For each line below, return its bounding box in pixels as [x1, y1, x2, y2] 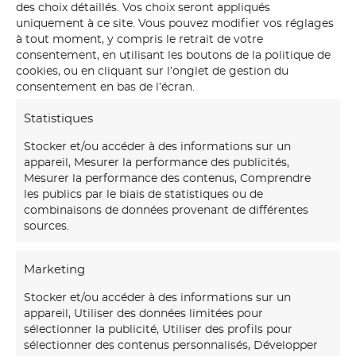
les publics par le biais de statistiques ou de [24, 188, 263, 200]
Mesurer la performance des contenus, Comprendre [24, 172, 311, 184]
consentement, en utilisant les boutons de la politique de [16, 49, 331, 61]
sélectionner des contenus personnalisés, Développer [24, 339, 318, 351]
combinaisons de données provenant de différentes [24, 204, 308, 216]
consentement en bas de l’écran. [16, 81, 195, 93]
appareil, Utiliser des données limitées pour [24, 308, 263, 319]
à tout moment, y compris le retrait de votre [16, 33, 263, 45]
